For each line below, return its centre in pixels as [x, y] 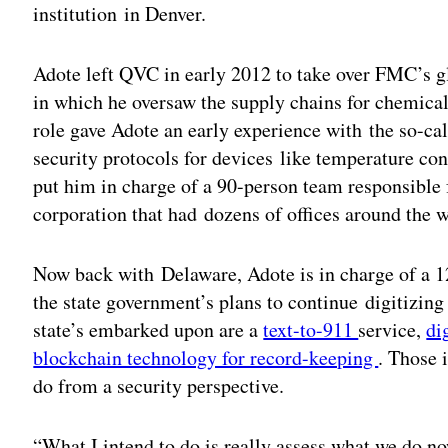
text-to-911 [311, 329]
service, [392, 329]
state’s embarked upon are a [148, 329]
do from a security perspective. [159, 385]
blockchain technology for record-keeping [206, 357]
